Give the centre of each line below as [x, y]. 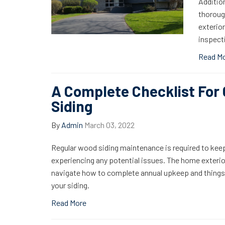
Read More [69, 203]
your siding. [70, 185]
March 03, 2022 [109, 125]
